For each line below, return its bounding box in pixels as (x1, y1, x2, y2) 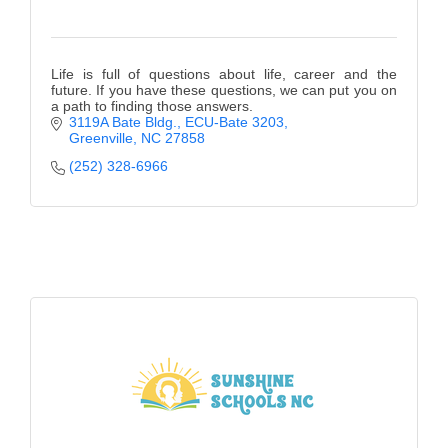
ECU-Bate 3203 (184, 114, 284, 131)
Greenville (68, 130, 133, 147)
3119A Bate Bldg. (68, 114, 177, 131)
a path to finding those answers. (51, 98, 253, 115)
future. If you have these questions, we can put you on (51, 82, 397, 99)
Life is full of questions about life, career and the (51, 66, 397, 83)
